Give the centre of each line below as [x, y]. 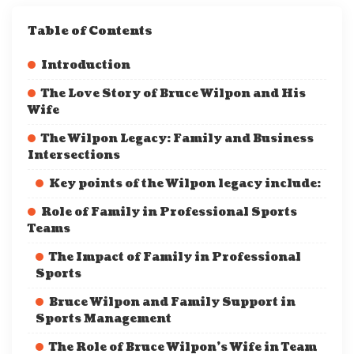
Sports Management [104, 319]
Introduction [86, 65]
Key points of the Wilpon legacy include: [185, 184]
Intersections [74, 155]
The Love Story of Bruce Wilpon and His [173, 94]
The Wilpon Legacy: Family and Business [177, 139]
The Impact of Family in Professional [175, 257]
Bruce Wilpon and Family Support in [172, 302]
